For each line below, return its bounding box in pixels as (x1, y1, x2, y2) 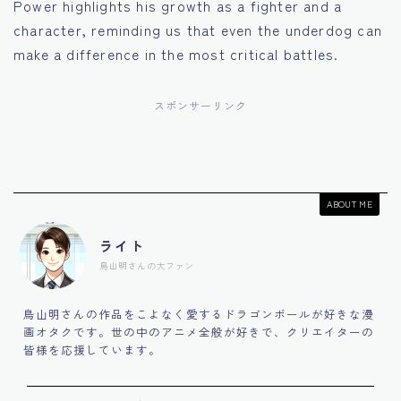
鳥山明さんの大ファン (99, 259, 194, 273)
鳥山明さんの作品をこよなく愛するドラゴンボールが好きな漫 (22, 304, 374, 322)
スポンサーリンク (154, 97, 247, 113)
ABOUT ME (326, 196, 372, 210)
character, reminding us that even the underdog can (13, 19, 383, 39)
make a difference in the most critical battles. (13, 43, 339, 64)
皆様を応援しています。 (22, 340, 161, 358)
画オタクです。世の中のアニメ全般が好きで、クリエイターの (22, 322, 374, 340)
